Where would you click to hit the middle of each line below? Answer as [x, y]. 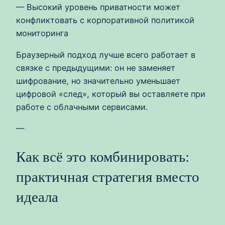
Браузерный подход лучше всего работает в [106, 54]
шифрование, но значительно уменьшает [98, 81]
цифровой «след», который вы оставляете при [111, 94]
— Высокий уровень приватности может [98, 7]
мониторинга [42, 33]
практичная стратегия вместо [108, 177]
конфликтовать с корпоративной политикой [105, 20]
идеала [37, 197]
